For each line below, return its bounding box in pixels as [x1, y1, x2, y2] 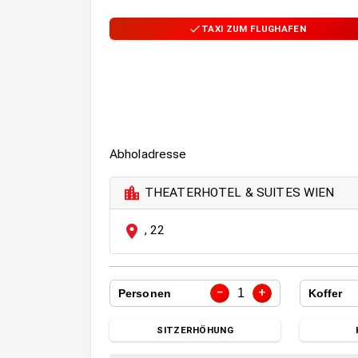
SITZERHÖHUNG [157, 324, 234, 336]
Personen [117, 286, 172, 300]
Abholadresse [109, 147, 187, 162]
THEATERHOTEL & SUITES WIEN [144, 185, 335, 200]
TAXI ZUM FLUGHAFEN [201, 22, 306, 34]
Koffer [308, 286, 343, 300]
